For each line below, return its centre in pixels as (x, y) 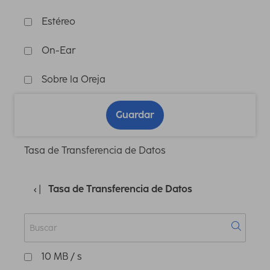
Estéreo (58, 22)
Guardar (135, 115)
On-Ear (58, 51)
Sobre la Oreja (74, 80)
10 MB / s (62, 257)
